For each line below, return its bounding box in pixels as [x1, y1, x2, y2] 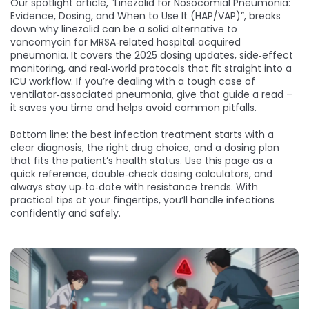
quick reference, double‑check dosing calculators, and [10, 167, 272, 181]
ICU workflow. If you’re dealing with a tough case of [10, 74, 255, 88]
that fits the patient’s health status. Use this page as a [10, 154, 272, 168]
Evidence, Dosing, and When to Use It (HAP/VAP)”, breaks [10, 9, 281, 23]
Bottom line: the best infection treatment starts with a [10, 128, 274, 141]
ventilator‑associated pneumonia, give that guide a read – [10, 88, 292, 101]
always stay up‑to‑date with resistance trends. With [10, 180, 258, 194]
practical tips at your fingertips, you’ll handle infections [10, 193, 275, 207]
